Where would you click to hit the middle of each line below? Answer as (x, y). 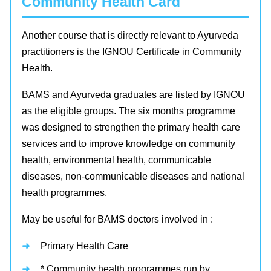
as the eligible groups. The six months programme (129, 111)
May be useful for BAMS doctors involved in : (117, 219)
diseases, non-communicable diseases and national (133, 176)
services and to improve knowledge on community (129, 143)
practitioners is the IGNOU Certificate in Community (132, 51)
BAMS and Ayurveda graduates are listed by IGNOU (133, 94)
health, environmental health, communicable (116, 160)
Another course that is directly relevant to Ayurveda (130, 35)
